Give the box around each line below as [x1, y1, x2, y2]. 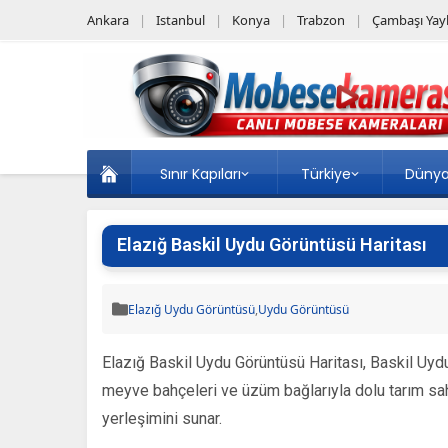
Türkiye [301, 164, 351, 184]
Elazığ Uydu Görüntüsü [128, 300, 255, 318]
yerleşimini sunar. [102, 409, 222, 428]
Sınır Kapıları [160, 164, 241, 184]
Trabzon [297, 11, 345, 29]
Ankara [87, 11, 129, 29]
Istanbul [156, 11, 205, 29]
